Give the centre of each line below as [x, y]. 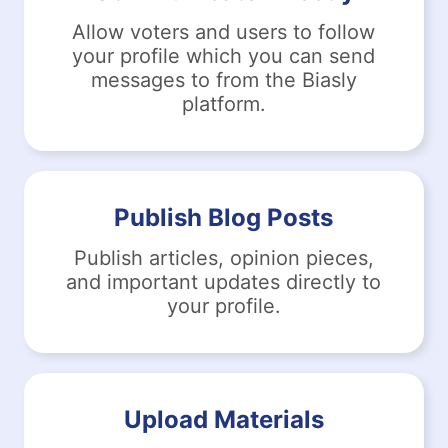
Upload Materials [223, 419]
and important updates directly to [224, 281]
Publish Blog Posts [224, 217]
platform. [223, 103]
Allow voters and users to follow [224, 31]
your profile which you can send [224, 55]
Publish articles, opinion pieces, [223, 257]
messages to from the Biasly [223, 79]
